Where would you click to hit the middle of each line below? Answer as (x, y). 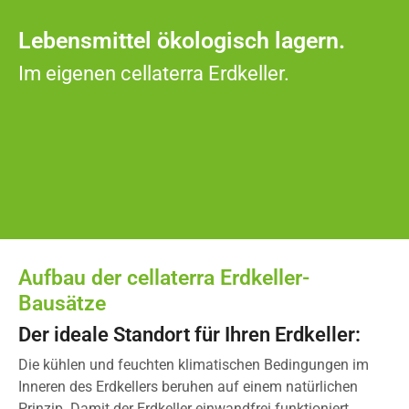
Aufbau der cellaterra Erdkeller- (164, 278)
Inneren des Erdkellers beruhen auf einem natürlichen (188, 387)
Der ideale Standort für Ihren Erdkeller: (189, 335)
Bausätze (62, 303)
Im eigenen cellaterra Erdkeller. (154, 73)
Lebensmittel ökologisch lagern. (182, 41)
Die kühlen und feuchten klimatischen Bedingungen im (194, 365)
